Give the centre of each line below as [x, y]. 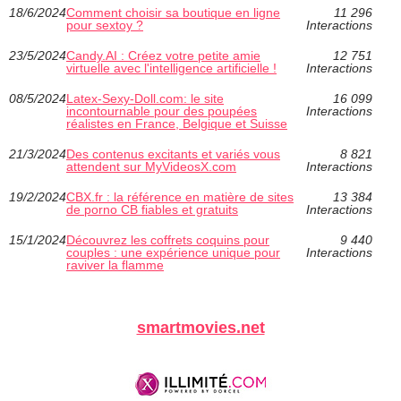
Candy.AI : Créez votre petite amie [163, 56]
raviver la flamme [115, 265]
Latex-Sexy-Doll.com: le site [145, 99]
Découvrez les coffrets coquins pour [168, 240]
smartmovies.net [200, 328]
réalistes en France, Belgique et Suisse [177, 124]
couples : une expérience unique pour [173, 253]
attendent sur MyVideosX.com [151, 167]
